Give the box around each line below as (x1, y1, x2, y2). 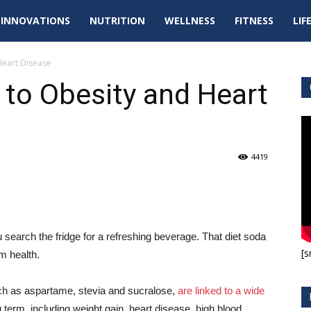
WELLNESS (165, 14, 215, 27)
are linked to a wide (178, 285, 264, 296)
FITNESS (235, 14, 274, 27)
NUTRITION (90, 14, 145, 27)
